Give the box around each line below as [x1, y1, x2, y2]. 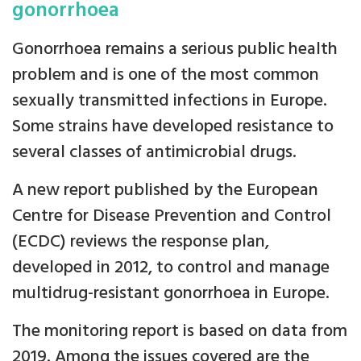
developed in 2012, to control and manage [12, 253, 330, 282]
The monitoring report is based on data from [12, 317, 347, 346]
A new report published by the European [12, 176, 318, 205]
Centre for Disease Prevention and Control [12, 201, 331, 230]
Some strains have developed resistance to [12, 112, 334, 141]
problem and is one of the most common [12, 60, 319, 89]
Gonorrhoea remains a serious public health [12, 35, 338, 64]
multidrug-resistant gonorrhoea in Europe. [12, 279, 330, 308]
